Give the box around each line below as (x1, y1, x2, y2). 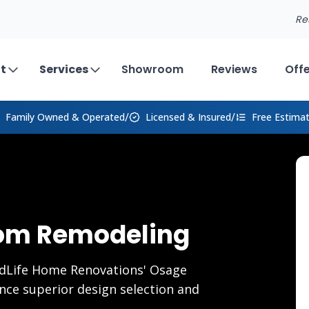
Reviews (211, 61, 257, 77)
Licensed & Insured (146, 110, 231, 123)
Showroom (121, 61, 183, 77)
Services (39, 61, 88, 77)
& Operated (69, 110, 125, 123)
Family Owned (6, 110, 69, 123)
